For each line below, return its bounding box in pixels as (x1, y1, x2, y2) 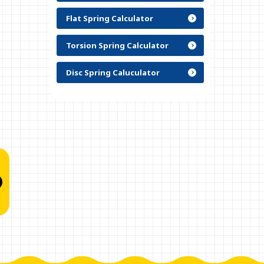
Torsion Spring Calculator (66, 40, 169, 51)
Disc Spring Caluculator (66, 67, 160, 78)
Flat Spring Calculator (66, 13, 153, 24)
